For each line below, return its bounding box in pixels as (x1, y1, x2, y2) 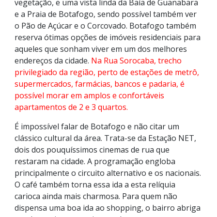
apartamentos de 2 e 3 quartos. (15, 102, 128, 112)
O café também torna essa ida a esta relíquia (15, 179, 175, 190)
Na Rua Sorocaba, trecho (91, 55, 182, 66)
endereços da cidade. (15, 55, 91, 66)
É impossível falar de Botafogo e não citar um (15, 121, 179, 132)
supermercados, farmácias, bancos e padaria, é (15, 78, 185, 89)
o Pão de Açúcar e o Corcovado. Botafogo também (15, 20, 196, 31)
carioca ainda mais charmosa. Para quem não (15, 191, 177, 201)
